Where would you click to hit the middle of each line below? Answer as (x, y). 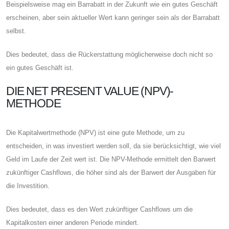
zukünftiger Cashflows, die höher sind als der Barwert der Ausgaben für (111, 172)
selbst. (16, 31)
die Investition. (28, 186)
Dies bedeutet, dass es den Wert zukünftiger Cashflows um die (99, 209)
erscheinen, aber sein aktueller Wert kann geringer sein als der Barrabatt (113, 17)
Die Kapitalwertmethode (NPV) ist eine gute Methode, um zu (95, 132)
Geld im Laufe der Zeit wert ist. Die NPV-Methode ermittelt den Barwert (111, 159)
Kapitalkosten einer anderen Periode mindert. (73, 222)
